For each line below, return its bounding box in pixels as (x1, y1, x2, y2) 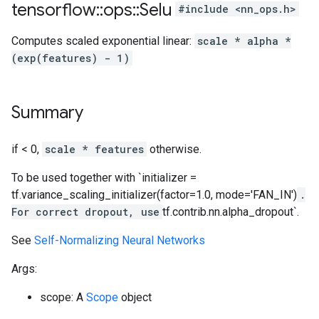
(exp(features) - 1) (11, 51, 130, 65)
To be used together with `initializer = (11, 171, 197, 184)
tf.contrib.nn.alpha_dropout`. (162, 205, 299, 219)
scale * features (45, 142, 144, 156)
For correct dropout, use (11, 205, 159, 219)
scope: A (40, 291, 86, 304)
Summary (11, 102, 83, 123)
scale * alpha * (197, 34, 291, 48)
